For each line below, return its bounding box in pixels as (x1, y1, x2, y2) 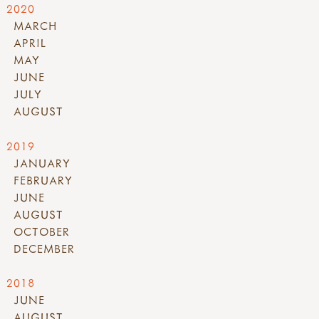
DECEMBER (14, 241, 75, 256)
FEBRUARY (14, 172, 73, 187)
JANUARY (14, 155, 70, 170)
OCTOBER (14, 224, 70, 239)
